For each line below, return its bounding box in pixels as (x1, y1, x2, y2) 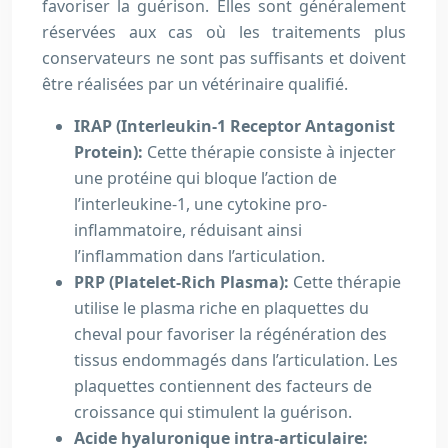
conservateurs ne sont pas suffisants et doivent (42, 47, 406, 69)
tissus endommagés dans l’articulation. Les (74, 349, 398, 371)
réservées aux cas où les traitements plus (42, 21, 406, 43)
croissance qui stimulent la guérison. (74, 401, 352, 423)
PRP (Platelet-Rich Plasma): (74, 271, 293, 293)
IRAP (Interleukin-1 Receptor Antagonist (74, 115, 395, 137)
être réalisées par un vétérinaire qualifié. (42, 73, 348, 95)
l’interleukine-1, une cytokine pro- (74, 193, 327, 215)
